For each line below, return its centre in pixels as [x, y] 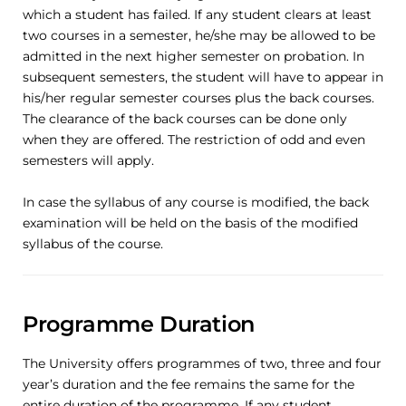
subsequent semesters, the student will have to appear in [203, 77]
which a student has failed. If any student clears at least [197, 14]
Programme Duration [139, 324]
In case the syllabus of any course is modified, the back [196, 202]
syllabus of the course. [93, 244]
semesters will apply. [88, 160]
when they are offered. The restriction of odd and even [194, 140]
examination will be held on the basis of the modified [190, 223]
